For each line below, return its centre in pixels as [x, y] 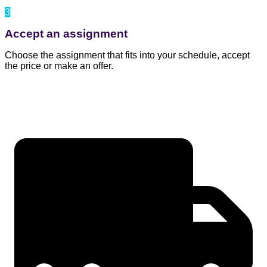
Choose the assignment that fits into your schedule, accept [127, 55]
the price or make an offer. [59, 66]
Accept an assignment [66, 34]
